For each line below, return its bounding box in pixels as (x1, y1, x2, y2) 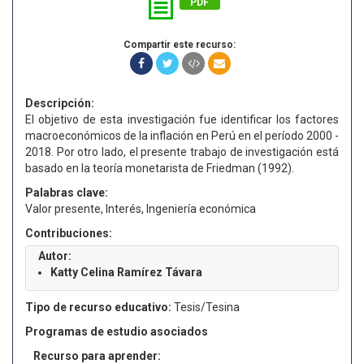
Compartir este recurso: (123, 39, 236, 50)
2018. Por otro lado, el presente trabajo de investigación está (25, 145, 339, 158)
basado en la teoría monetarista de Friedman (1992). (25, 162, 294, 175)
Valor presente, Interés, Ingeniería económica (25, 202, 256, 215)
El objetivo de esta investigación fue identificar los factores (25, 113, 339, 126)
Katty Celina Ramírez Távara (50, 266, 202, 279)
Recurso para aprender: (33, 349, 161, 362)
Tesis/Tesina (171, 301, 240, 314)
